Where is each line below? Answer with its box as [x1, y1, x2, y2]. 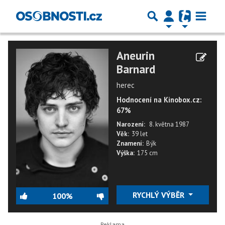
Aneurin [117, 48, 155, 63]
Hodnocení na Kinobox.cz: [117, 95, 201, 104]
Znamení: [117, 139, 144, 148]
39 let [132, 130, 148, 138]
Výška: [117, 149, 135, 157]
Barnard [117, 62, 155, 76]
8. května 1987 [149, 120, 189, 129]
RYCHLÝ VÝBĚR [132, 190, 186, 200]
